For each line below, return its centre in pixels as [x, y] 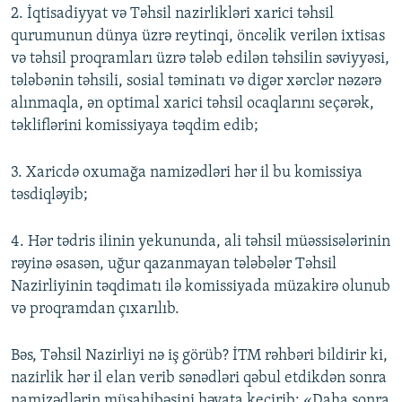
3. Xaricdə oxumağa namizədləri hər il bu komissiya [187, 173]
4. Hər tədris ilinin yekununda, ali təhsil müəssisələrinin [201, 242]
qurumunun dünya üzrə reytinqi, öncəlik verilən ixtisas [198, 37]
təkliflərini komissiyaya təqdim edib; [135, 127]
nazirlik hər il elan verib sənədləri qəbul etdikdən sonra [199, 379]
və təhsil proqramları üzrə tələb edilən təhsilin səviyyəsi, [200, 59]
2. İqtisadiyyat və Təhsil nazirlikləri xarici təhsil [172, 14]
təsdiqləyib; [49, 196]
